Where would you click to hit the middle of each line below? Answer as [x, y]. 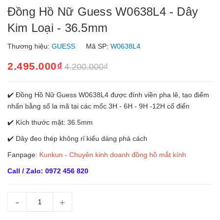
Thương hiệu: [29, 46]
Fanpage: [22, 155]
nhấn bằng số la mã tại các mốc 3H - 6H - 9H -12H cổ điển [98, 106]
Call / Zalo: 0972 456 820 [48, 171]
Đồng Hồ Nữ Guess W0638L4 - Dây [103, 12]
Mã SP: [97, 46]
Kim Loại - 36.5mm [58, 28]
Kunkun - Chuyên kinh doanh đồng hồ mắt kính [113, 155]
